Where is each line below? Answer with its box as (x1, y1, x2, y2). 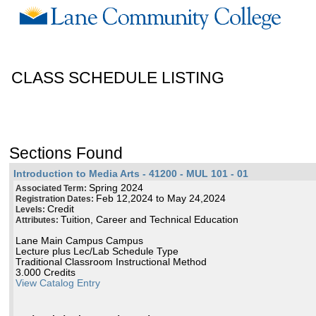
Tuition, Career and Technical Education (61, 214, 239, 226)
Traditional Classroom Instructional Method (16, 257, 207, 268)
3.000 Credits (16, 267, 76, 279)
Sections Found (9, 144, 123, 163)
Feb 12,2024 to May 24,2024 (96, 193, 226, 205)
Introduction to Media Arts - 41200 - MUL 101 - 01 (13, 169, 249, 180)
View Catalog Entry (16, 278, 101, 289)
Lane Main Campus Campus (16, 236, 144, 247)
